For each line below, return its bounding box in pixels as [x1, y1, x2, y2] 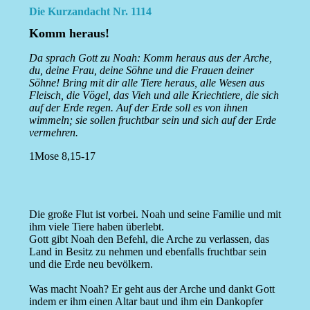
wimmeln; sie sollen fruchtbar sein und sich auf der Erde [28, 114, 276, 127]
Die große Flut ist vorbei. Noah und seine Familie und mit [28, 208, 281, 221]
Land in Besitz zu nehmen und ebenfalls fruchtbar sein [28, 246, 266, 258]
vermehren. [28, 127, 78, 139]
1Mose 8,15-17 [28, 150, 95, 163]
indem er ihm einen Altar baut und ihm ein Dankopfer [28, 295, 263, 308]
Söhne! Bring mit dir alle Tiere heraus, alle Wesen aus [28, 77, 264, 89]
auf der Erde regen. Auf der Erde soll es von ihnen [28, 102, 248, 114]
